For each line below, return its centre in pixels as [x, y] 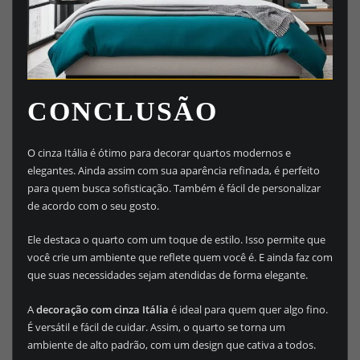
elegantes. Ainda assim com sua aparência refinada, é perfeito [173, 170]
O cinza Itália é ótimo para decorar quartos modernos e [159, 152]
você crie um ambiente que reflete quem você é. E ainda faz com [180, 258]
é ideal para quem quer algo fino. [248, 309]
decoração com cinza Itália [102, 309]
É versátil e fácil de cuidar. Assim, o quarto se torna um [156, 327]
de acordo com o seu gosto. [93, 205]
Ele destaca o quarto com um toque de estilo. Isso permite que [176, 240]
